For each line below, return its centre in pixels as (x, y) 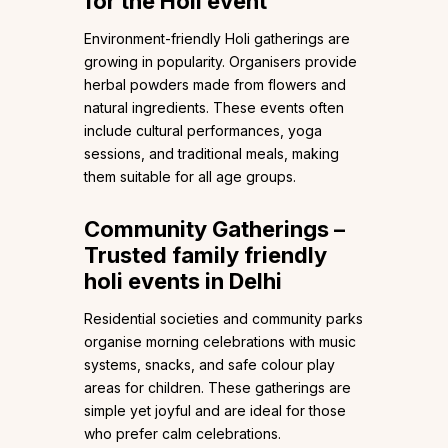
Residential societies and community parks (223, 319)
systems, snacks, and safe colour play (209, 365)
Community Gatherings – (214, 229)
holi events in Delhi (183, 281)
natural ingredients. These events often (214, 108)
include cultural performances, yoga (203, 131)
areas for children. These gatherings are (217, 388)
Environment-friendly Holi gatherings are (217, 39)
